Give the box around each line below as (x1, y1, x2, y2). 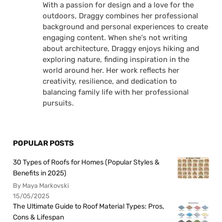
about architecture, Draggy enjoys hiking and (43, 44, 200, 53)
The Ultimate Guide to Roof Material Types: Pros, (13, 202, 165, 211)
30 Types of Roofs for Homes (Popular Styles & (13, 158, 160, 166)
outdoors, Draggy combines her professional (43, 11, 199, 20)
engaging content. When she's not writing (43, 33, 188, 42)
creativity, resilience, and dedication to (43, 76, 177, 86)
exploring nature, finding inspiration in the (43, 55, 190, 64)
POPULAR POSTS (13, 138, 74, 148)
